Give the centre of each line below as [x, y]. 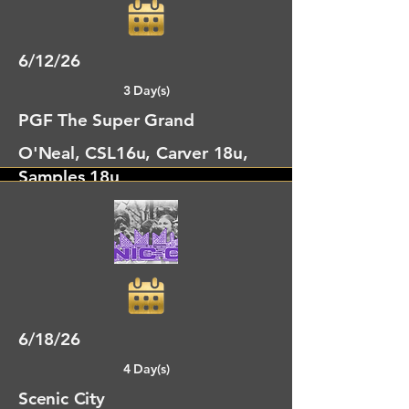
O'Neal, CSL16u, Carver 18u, [133, 153]
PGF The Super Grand [106, 120]
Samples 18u [69, 177]
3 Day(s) [146, 90]
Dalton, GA [63, 273]
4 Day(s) [146, 369]
